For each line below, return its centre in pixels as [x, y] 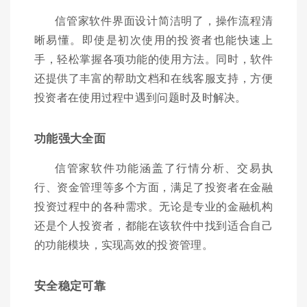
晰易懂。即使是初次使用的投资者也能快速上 [153, 39]
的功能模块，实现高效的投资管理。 [124, 244]
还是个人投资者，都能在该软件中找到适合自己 [153, 225]
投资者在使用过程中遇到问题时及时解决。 [140, 97]
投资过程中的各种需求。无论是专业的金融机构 [153, 206]
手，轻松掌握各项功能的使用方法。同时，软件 [153, 58]
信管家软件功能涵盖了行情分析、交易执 [164, 167]
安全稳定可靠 [70, 285]
